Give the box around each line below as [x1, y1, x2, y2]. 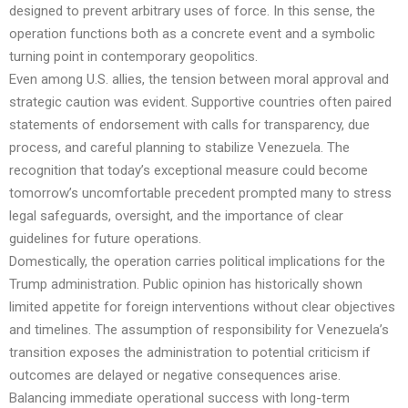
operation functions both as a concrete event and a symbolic [9, 25, 375, 43]
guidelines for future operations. [9, 230, 201, 248]
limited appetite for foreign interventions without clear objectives [9, 299, 395, 316]
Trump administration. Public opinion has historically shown [9, 276, 362, 293]
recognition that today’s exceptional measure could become [9, 162, 368, 179]
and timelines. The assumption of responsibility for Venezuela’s [9, 321, 389, 339]
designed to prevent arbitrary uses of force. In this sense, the [9, 3, 375, 20]
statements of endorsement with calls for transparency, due [9, 117, 370, 134]
